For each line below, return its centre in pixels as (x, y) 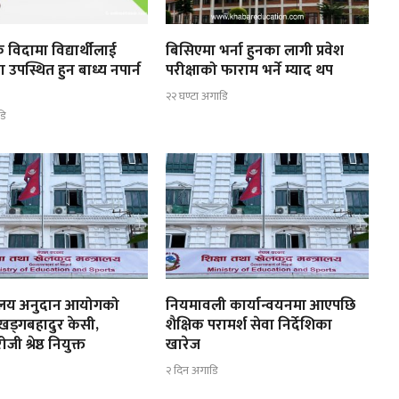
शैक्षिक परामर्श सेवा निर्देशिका (248, 326)
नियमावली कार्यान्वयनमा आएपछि (260, 306)
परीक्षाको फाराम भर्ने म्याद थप (249, 71)
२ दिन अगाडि (191, 370)
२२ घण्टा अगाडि (196, 96)
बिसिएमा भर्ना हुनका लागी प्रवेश (254, 51)
